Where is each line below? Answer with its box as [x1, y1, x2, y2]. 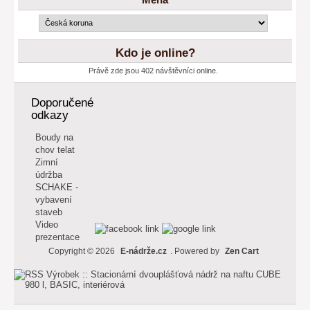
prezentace [35, 231, 80, 242]
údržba [35, 169, 62, 180]
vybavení [35, 194, 72, 205]
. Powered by [170, 247, 221, 256]
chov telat [35, 144, 75, 155]
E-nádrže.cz [120, 247, 167, 256]
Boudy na [35, 131, 73, 143]
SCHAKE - [35, 181, 78, 192]
